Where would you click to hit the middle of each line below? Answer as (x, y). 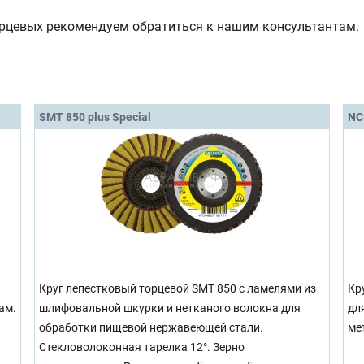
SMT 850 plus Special (95, 117)
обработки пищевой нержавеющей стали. (151, 327)
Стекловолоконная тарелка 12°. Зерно (142, 347)
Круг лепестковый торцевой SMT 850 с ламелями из (178, 288)
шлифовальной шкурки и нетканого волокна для (170, 308)
